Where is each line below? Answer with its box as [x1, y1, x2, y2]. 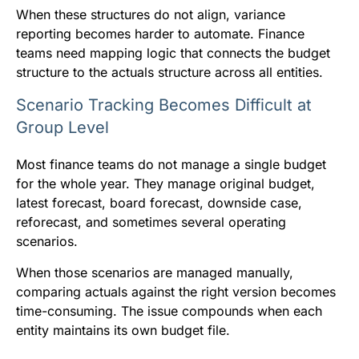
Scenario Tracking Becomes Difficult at [16, 95, 312, 115]
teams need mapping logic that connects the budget [16, 44, 330, 61]
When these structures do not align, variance [16, 6, 285, 22]
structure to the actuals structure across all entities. [16, 63, 323, 80]
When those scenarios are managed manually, [16, 264, 293, 280]
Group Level [16, 117, 109, 137]
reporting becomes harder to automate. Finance [16, 25, 305, 42]
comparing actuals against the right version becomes [16, 283, 336, 300]
